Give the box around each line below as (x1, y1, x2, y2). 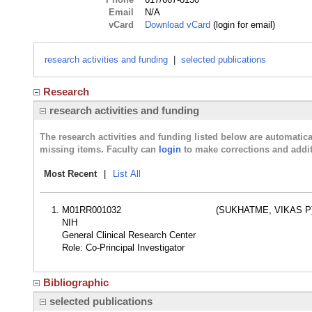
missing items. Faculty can (40, 144, 159, 155)
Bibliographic (43, 276, 109, 288)
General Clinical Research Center (62, 230, 196, 240)
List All (113, 169, 141, 179)
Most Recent (44, 169, 97, 179)
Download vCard (145, 19, 211, 30)
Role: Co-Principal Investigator (62, 242, 185, 253)
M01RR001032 (62, 205, 121, 215)
